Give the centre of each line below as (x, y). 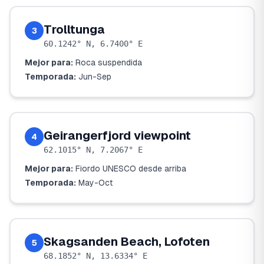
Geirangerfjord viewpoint (117, 136)
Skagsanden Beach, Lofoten (127, 242)
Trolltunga (74, 29)
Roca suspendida (109, 62)
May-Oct (96, 183)
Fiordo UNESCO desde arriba (131, 169)
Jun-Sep (95, 77)
